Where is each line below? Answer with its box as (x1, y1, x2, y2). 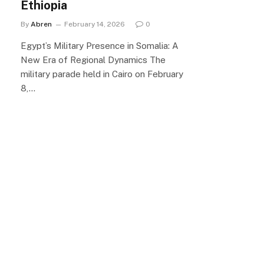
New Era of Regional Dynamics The (21, 55, 166, 65)
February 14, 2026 (64, 20, 125, 29)
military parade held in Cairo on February (21, 69, 183, 80)
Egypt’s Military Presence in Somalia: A (21, 41, 179, 51)
